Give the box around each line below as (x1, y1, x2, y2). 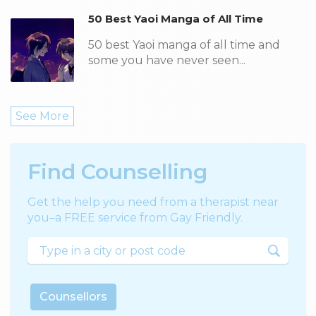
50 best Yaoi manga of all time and (88, 38, 280, 51)
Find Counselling (28, 159, 207, 185)
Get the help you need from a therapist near (28, 195, 279, 209)
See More (16, 109, 69, 123)
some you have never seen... (88, 54, 245, 67)
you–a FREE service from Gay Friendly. (28, 211, 243, 224)
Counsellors (39, 290, 107, 303)
